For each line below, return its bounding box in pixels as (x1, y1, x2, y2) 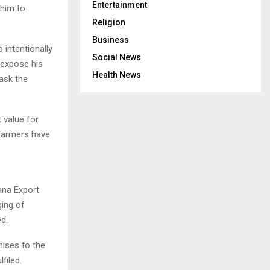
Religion (92, 17, 125, 27)
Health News (92, 70, 141, 80)
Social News (92, 52, 141, 62)
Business (92, 35, 129, 45)
